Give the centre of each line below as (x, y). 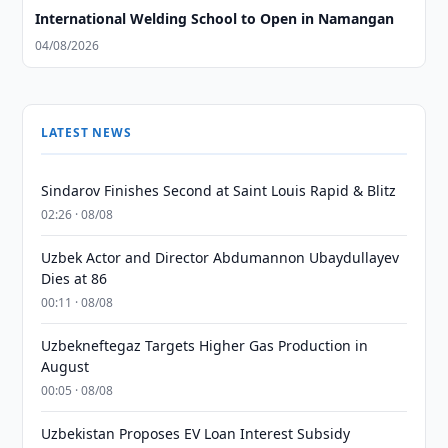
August (65, 366)
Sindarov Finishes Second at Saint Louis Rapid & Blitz (219, 190)
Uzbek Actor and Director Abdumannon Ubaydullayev (220, 257)
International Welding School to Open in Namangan (215, 18)
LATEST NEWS (86, 132)
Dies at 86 (74, 278)
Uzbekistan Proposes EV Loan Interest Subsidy (196, 433)
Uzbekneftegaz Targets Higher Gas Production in (205, 345)
